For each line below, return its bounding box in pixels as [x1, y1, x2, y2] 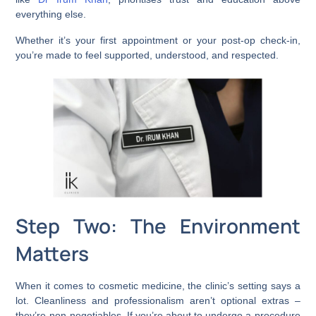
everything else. [16, 8, 90, 20]
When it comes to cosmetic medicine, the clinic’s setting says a [16, 279, 300, 291]
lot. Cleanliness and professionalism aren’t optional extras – [16, 294, 300, 306]
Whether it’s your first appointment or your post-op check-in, [16, 34, 300, 46]
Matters [16, 239, 90, 267]
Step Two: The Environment [16, 212, 300, 239]
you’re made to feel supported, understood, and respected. [16, 49, 279, 61]
